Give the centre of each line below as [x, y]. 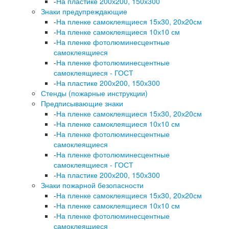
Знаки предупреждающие [84, 12]
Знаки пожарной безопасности [92, 185]
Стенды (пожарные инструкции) [94, 93]
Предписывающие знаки [82, 104]
